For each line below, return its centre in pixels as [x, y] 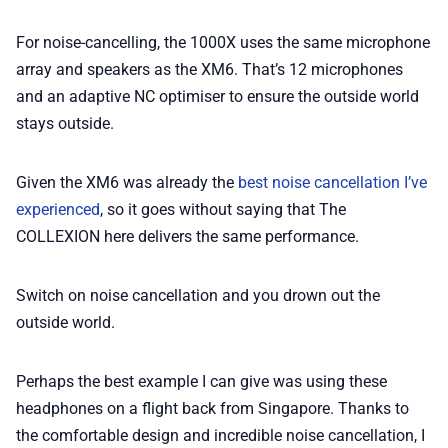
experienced [58, 209]
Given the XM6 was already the [127, 182]
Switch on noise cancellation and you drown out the [198, 295]
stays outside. [65, 123]
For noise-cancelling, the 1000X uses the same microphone [223, 42]
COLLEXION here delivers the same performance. [187, 236]
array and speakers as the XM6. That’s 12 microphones [209, 69]
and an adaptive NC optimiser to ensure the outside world [217, 96]
